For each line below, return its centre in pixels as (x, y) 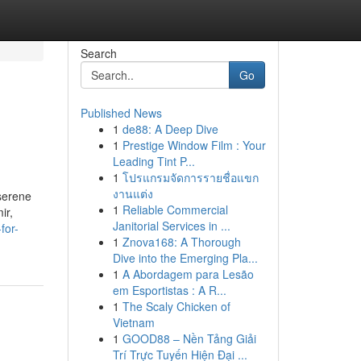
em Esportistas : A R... (169, 290)
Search (98, 53)
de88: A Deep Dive (170, 129)
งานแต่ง (133, 193)
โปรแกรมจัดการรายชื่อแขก (190, 177)
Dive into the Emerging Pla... (185, 258)
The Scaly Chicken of (176, 306)
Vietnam (133, 322)
